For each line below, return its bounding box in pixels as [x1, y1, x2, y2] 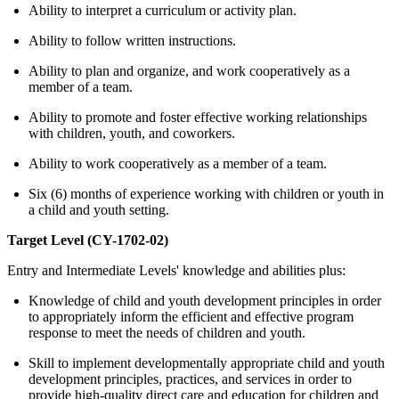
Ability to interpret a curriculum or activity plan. [28, 3, 297, 19]
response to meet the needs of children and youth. [28, 325, 305, 341]
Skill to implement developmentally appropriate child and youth [28, 355, 385, 371]
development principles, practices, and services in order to [28, 371, 352, 387]
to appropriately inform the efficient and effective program [28, 309, 354, 325]
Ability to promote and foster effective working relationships [28, 110, 367, 126]
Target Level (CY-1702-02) [7, 232, 168, 248]
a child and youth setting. [28, 202, 169, 218]
